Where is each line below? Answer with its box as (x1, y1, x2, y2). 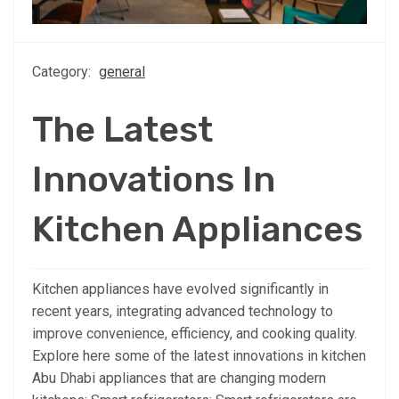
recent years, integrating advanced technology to (32, 303, 333, 321)
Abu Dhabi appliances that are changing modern (32, 370, 326, 387)
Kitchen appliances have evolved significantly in (32, 281, 329, 298)
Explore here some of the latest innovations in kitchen (32, 347, 366, 365)
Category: (32, 63, 94, 81)
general (99, 63, 145, 81)
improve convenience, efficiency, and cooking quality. (32, 325, 357, 343)
